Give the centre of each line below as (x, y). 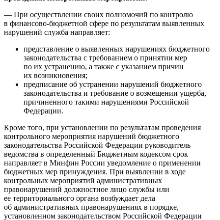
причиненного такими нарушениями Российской (106, 102)
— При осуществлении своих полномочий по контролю (98, 15)
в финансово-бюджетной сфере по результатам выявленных (104, 24)
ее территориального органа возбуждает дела (80, 198)
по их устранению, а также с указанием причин (104, 67)
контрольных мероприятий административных (83, 181)
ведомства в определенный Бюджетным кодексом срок (96, 154)
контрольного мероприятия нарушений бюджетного (92, 137)
